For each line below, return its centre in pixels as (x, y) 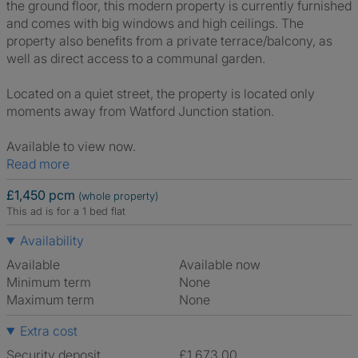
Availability (52, 241)
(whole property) (118, 196)
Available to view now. (71, 146)
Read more (42, 164)
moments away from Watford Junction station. (140, 111)
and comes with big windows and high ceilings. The (155, 23)
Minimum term (49, 282)
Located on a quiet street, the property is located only (161, 93)
